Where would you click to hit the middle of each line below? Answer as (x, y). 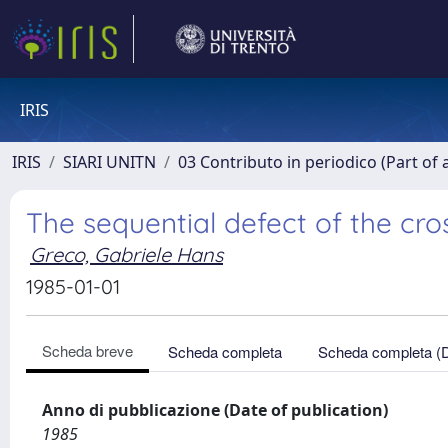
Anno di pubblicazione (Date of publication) (215, 410)
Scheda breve (87, 350)
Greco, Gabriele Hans (126, 254)
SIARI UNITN (109, 162)
